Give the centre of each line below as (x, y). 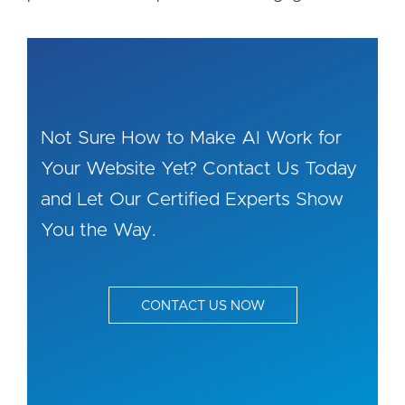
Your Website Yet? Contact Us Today (199, 169)
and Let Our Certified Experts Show (192, 200)
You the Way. (99, 231)
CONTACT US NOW (202, 306)
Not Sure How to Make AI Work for (191, 138)
